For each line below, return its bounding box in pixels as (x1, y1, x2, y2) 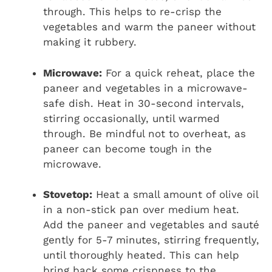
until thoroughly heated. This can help (43, 249, 239, 262)
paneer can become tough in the (43, 142, 212, 155)
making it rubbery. (43, 36, 137, 49)
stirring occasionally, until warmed (43, 112, 220, 124)
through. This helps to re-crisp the (43, 5, 222, 18)
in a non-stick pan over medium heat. (43, 203, 239, 216)
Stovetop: (43, 188, 92, 201)
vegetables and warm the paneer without (43, 21, 256, 33)
